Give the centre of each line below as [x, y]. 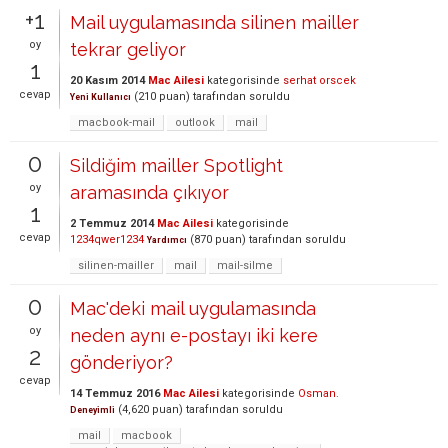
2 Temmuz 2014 [112, 223]
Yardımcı [167, 239]
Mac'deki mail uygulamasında [193, 308]
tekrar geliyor [128, 49]
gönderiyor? [121, 362]
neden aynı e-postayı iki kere [194, 335]
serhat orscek [319, 80]
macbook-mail [116, 122]
